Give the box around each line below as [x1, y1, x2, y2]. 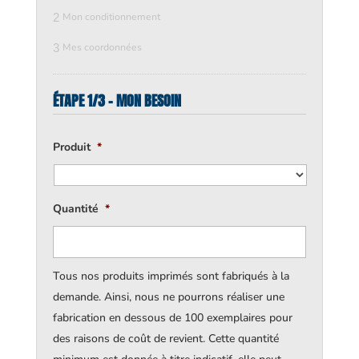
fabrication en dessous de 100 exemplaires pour [52, 310, 292, 326]
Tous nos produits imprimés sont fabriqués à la [52, 268, 289, 284]
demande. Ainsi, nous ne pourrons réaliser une [52, 289, 284, 305]
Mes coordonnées [62, 41, 142, 54]
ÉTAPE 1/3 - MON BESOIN [52, 90, 181, 112]
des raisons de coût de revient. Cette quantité [52, 331, 279, 347]
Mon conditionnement [62, 10, 160, 24]
